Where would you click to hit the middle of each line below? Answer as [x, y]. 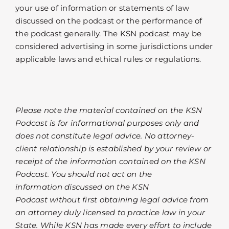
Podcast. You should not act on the [84, 174]
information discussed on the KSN [82, 187]
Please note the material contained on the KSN [109, 110]
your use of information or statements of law [102, 8]
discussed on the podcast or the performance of [109, 21]
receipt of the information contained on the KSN [110, 162]
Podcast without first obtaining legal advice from [112, 200]
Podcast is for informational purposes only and [107, 123]
